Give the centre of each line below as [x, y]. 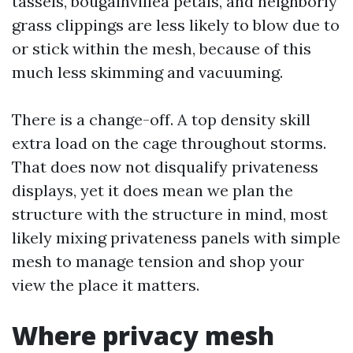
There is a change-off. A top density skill [161, 119]
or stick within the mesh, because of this [162, 48]
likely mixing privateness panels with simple [176, 238]
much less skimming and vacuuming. [147, 72]
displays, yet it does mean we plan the [152, 190]
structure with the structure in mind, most [170, 214]
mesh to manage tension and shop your [158, 261]
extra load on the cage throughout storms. [169, 143]
